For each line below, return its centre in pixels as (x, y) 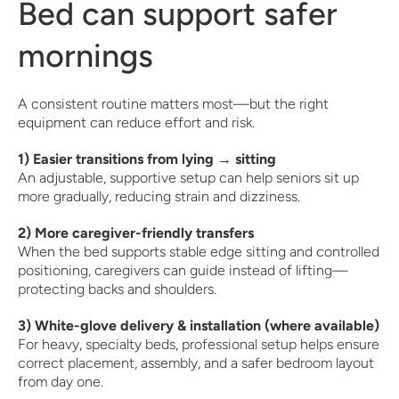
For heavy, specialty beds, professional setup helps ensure (199, 344)
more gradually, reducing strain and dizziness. (159, 196)
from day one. (61, 382)
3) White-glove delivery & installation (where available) (199, 326)
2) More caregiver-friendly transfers (136, 233)
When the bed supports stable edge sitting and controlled (199, 252)
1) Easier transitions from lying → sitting (147, 159)
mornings (85, 56)
